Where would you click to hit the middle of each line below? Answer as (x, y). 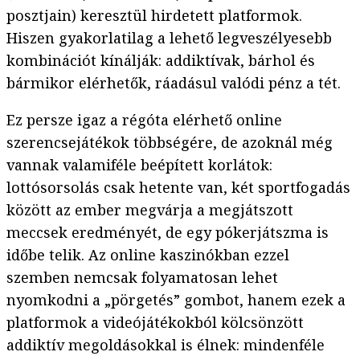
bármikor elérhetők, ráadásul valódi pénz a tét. (174, 83)
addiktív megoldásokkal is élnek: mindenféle (166, 345)
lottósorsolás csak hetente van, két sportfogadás (178, 188)
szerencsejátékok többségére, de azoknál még (170, 143)
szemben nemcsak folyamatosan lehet (142, 278)
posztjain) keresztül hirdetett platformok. (154, 16)
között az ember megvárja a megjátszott (150, 210)
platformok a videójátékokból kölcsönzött (155, 323)
